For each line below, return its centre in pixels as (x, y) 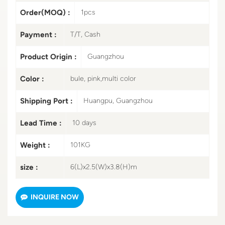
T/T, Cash (85, 34)
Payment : (38, 34)
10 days (84, 123)
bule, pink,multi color (103, 78)
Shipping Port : (46, 101)
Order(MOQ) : (45, 12)
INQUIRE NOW (55, 197)
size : (29, 167)
